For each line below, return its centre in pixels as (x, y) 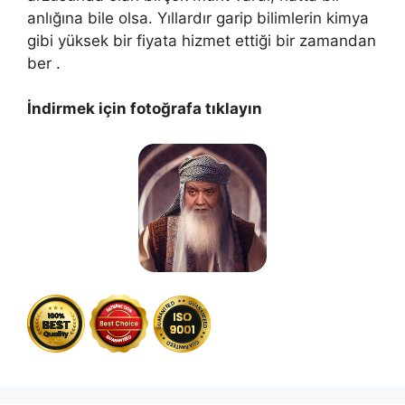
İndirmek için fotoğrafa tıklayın (145, 109)
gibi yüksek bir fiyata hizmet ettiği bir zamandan (202, 40)
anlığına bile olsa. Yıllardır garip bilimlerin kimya (198, 18)
